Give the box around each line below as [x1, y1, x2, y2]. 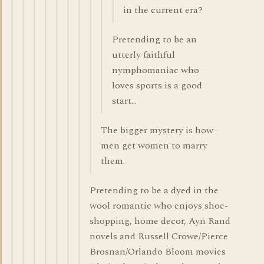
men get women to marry [101, 138, 207, 153]
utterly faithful [112, 48, 175, 62]
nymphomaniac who [112, 63, 199, 77]
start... [112, 94, 137, 108]
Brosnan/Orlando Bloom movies [90, 245, 226, 259]
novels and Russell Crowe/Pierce [90, 229, 228, 243]
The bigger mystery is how [101, 123, 213, 137]
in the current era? [123, 3, 203, 17]
